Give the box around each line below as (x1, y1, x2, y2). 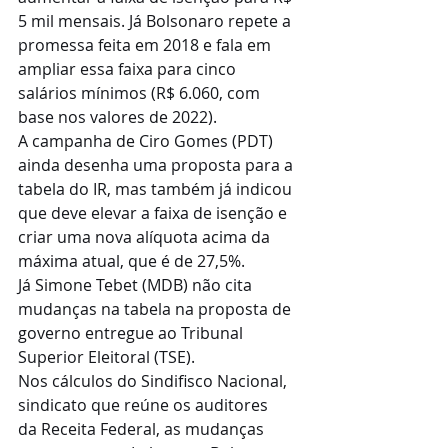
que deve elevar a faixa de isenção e (18, 202, 291, 224)
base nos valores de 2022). (18, 106, 217, 128)
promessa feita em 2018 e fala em (18, 34, 275, 56)
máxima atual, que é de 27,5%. (18, 250, 249, 272)
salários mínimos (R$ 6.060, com (18, 82, 264, 104)
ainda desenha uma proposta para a (18, 154, 297, 176)
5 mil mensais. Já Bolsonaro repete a (18, 10, 295, 32)
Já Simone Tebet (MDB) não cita (18, 274, 256, 296)
